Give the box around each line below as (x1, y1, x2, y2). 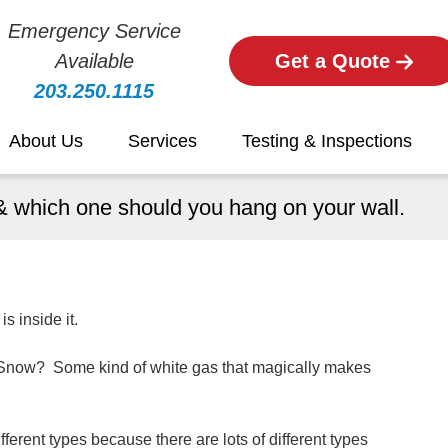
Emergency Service (7, 20, 181, 42)
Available (54, 50, 134, 72)
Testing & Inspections (242, 131, 412, 151)
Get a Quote (274, 50, 396, 72)
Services (128, 131, 197, 151)
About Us (9, 131, 83, 151)
